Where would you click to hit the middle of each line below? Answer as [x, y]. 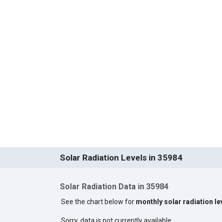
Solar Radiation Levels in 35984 [121, 158]
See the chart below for [98, 201]
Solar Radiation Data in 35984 [114, 187]
